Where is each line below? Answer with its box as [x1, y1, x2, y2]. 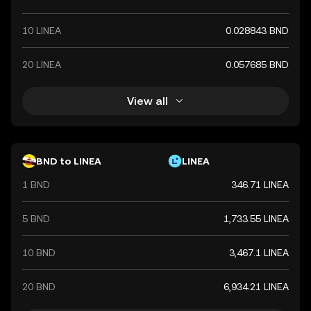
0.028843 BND [226, 25, 289, 36]
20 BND [22, 281, 56, 292]
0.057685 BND [226, 59, 289, 70]
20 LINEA [22, 59, 61, 70]
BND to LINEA [36, 155, 101, 167]
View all [126, 94, 168, 108]
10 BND [22, 247, 56, 258]
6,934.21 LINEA [224, 281, 289, 292]
